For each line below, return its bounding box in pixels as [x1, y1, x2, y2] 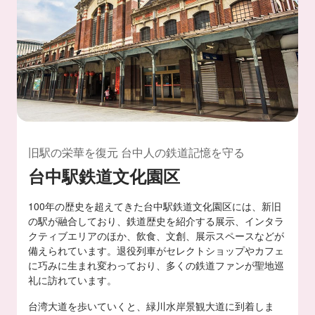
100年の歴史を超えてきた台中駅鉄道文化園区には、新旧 [28, 198, 281, 213]
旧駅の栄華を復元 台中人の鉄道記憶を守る [28, 143, 245, 160]
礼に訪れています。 [28, 272, 117, 287]
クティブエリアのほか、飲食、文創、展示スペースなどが [28, 228, 284, 243]
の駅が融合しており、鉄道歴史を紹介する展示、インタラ [28, 213, 284, 228]
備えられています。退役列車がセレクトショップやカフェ [28, 243, 284, 257]
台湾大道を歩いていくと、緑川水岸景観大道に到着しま [28, 298, 274, 313]
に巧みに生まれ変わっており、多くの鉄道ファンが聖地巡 [28, 257, 284, 272]
